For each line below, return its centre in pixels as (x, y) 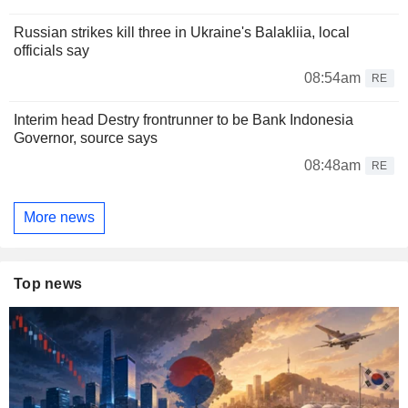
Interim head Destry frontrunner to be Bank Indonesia (184, 119)
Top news (48, 284)
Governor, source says (86, 138)
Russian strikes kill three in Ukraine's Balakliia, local (182, 32)
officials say (51, 50)
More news (59, 218)
